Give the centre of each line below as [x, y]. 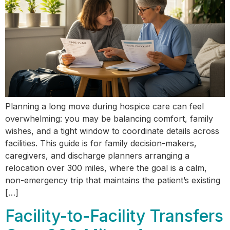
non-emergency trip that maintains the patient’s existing [113, 180]
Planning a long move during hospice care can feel [104, 107]
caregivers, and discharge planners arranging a [97, 156]
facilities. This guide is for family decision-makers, [101, 143]
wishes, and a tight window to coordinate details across [112, 131]
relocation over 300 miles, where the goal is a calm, [106, 168]
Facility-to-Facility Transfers [114, 216]
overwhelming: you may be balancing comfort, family [109, 119]
